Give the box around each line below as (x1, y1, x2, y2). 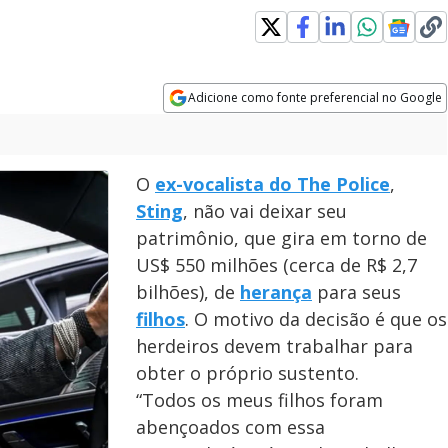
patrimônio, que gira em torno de (136, 226, 427, 250)
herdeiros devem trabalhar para (136, 334, 413, 358)
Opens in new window (163, 114, 327, 136)
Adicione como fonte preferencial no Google (188, 89, 443, 106)
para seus (312, 280, 401, 304)
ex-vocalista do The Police (155, 172, 390, 196)
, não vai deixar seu (183, 199, 347, 223)
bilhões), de (136, 280, 240, 304)
